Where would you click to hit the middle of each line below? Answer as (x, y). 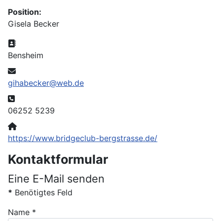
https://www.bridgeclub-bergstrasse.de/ (83, 138)
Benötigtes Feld (42, 192)
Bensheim (26, 55)
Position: (25, 12)
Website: (34, 126)
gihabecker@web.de (46, 83)
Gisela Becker (34, 24)
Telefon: (30, 98)
